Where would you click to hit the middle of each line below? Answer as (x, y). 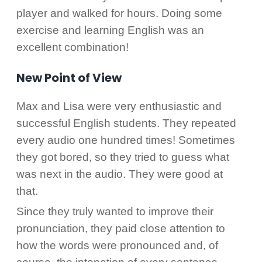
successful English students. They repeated (126, 123)
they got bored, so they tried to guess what (123, 157)
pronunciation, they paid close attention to (120, 228)
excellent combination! (72, 47)
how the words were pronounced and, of (117, 245)
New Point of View (69, 77)
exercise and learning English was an (110, 30)
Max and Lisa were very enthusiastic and (119, 106)
